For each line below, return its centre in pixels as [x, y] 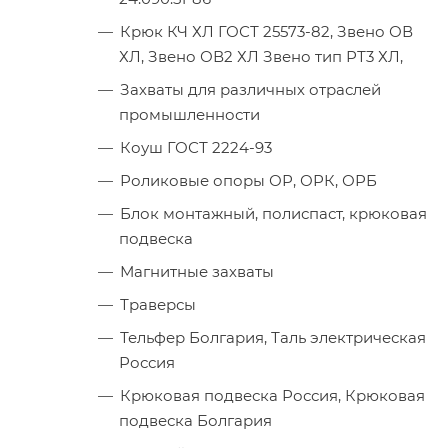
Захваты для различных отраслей [250, 89]
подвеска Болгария [195, 420]
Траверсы [158, 304]
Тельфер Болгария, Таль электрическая [273, 337]
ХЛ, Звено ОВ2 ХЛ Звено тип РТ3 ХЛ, [261, 56]
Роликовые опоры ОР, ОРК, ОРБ [248, 180]
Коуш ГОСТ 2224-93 [196, 147]
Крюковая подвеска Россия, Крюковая [272, 395]
